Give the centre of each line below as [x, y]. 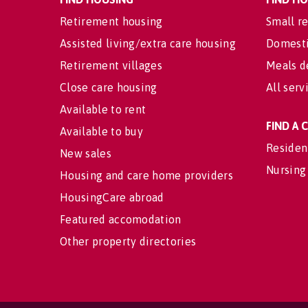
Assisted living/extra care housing [148, 43]
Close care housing [109, 87]
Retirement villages [111, 65]
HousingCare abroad [112, 197]
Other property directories [128, 241]
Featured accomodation [121, 219]
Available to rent [103, 109]
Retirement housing [111, 21]
